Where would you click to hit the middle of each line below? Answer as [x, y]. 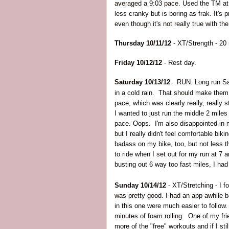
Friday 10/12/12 [138, 63]
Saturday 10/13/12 [142, 82]
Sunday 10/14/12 [140, 185]
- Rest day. [180, 63]
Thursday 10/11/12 [143, 43]
